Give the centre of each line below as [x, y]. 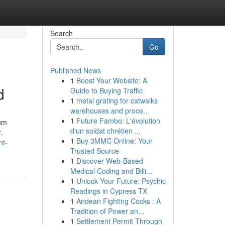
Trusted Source [94, 151]
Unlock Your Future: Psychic [121, 181]
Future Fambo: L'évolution [118, 121]
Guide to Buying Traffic [106, 90]
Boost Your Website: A [111, 80]
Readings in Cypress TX [108, 191]
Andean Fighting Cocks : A [118, 201]
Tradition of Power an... [107, 211]
